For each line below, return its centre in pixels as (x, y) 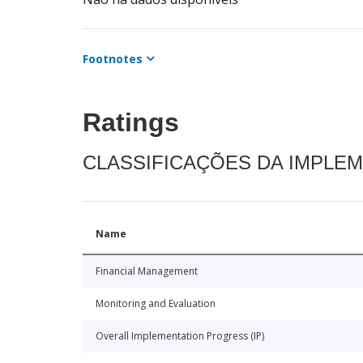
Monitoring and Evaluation (156, 303)
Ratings (131, 122)
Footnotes (113, 58)
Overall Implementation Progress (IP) (180, 335)
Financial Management (147, 271)
